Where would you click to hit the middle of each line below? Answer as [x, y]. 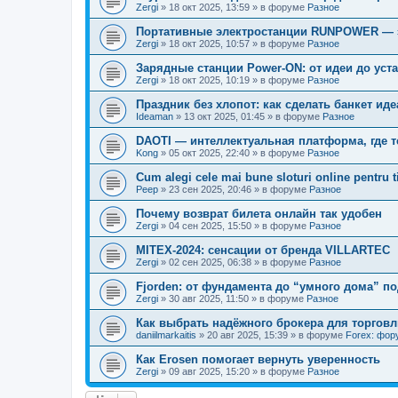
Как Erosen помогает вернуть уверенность [258, 359]
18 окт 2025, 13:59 [209, 7]
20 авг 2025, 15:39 [247, 335]
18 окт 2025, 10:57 [209, 44]
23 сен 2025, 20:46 [210, 189]
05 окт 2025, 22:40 [209, 153]
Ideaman [155, 116]
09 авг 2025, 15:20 [209, 371]
